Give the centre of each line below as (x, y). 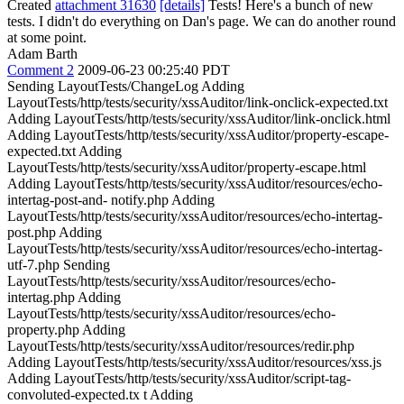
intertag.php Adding (64, 297)
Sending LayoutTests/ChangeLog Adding (126, 86)
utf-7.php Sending (59, 264)
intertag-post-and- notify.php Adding (111, 199)
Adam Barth (42, 53)
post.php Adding (55, 232)
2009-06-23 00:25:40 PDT (154, 69)
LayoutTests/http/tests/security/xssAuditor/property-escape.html (187, 167)
